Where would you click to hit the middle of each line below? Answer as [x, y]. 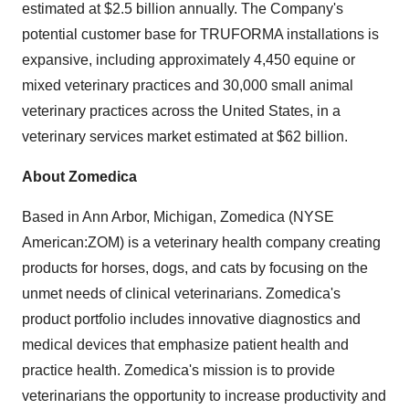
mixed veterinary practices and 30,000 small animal [188, 85]
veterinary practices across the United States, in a [181, 111]
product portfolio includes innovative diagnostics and [191, 319]
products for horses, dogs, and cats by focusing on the [195, 268]
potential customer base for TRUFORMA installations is [200, 34]
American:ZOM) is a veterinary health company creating [201, 242]
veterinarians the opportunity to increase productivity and [204, 396]
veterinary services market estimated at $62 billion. [185, 136]
